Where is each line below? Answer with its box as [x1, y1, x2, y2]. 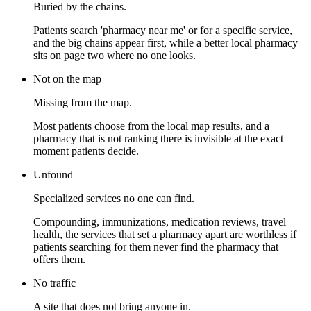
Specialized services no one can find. [33, 192, 194, 205]
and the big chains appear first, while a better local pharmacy [33, 37, 298, 49]
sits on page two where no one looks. [33, 49, 196, 62]
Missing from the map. [33, 96, 132, 109]
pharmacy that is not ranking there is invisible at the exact [33, 133, 283, 145]
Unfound [33, 169, 73, 181]
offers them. [33, 253, 85, 266]
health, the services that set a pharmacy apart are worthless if [33, 228, 296, 241]
